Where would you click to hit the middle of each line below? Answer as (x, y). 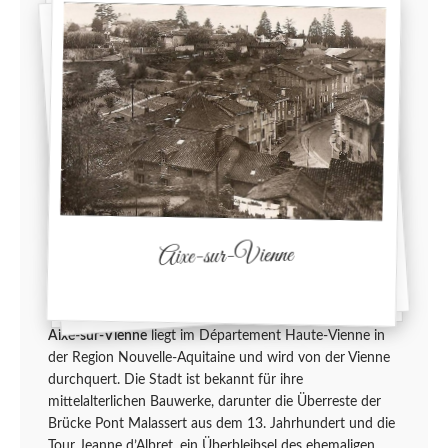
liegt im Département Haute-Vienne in (266, 336)
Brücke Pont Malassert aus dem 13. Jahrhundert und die (221, 424)
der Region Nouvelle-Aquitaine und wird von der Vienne (219, 358)
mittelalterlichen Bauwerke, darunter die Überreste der (214, 402)
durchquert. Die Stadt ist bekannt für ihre (175, 380)
